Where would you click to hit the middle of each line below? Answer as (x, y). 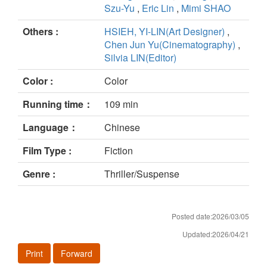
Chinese (122, 128)
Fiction (119, 151)
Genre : (39, 174)
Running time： (58, 104)
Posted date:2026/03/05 (210, 216)
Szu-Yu (119, 8)
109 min (121, 104)
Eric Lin (158, 8)
